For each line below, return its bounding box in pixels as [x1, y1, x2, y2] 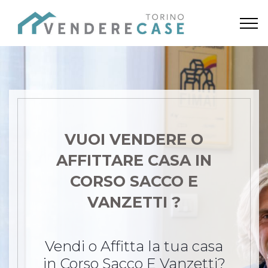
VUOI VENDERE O [65, 130, 203, 148]
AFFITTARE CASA [56, 151, 195, 169]
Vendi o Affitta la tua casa [45, 237, 223, 255]
